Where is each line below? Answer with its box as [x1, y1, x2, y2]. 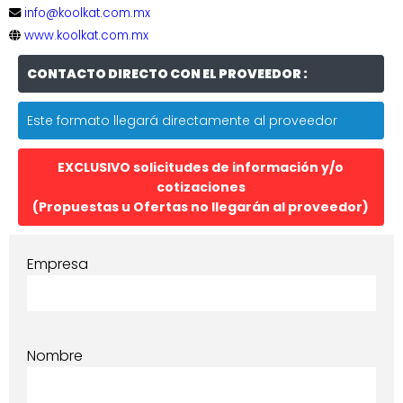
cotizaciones [156, 177, 246, 196]
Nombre [27, 345, 83, 366]
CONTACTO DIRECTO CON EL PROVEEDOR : [27, 64, 308, 83]
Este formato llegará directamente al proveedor [27, 111, 337, 130]
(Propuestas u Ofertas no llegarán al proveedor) [32, 197, 370, 216]
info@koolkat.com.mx [24, 4, 150, 22]
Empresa [27, 253, 88, 274]
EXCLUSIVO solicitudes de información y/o [58, 157, 345, 176]
